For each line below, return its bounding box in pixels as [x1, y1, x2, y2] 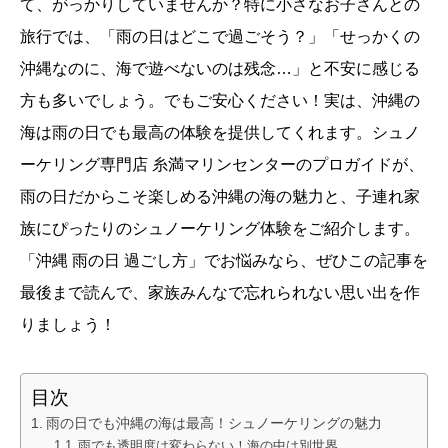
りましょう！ [20, 315, 116, 333]
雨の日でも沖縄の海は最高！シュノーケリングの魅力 [45, 414, 382, 431]
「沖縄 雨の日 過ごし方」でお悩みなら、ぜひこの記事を [20, 251, 428, 269]
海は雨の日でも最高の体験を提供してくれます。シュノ [20, 123, 420, 141]
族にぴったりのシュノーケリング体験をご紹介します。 [20, 219, 420, 237]
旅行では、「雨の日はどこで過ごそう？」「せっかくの [20, 27, 420, 45]
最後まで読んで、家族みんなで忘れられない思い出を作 [20, 283, 420, 301]
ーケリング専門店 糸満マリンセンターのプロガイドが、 [20, 155, 424, 173]
